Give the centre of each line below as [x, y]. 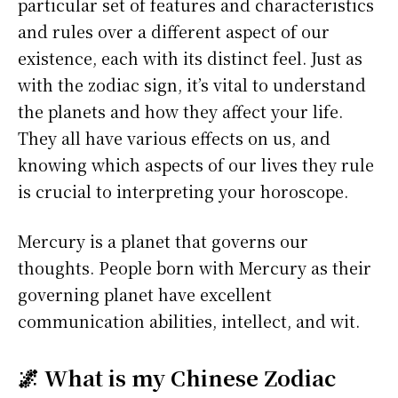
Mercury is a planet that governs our [163, 241]
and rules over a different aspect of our [174, 32]
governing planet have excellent [145, 295]
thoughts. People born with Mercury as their [195, 268]
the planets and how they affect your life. [180, 111]
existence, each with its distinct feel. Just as [190, 58]
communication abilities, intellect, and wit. [189, 321]
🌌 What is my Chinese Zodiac [177, 378]
